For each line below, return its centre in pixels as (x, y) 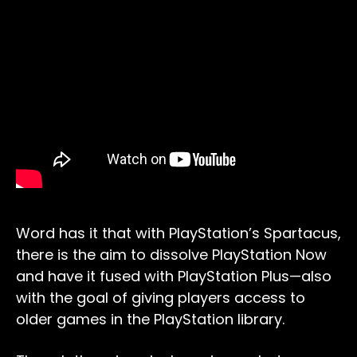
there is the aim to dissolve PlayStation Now (171, 254)
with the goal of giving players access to (161, 297)
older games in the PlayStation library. (150, 319)
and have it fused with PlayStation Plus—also (174, 276)
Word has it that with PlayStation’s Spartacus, (178, 233)
